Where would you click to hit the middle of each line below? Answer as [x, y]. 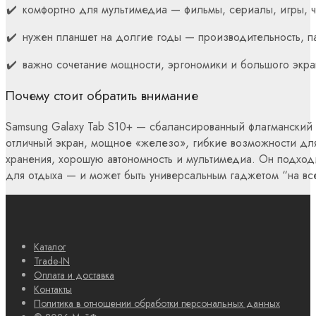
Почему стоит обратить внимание [102, 96]
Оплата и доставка [74, 275]
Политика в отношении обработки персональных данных [157, 303]
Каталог [50, 247]
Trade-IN [52, 261]
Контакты [53, 289]
